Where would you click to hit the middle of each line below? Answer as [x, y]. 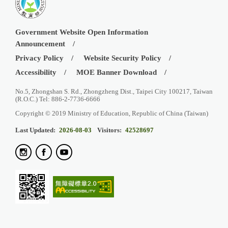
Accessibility [36, 72]
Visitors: [109, 130]
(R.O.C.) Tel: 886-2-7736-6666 [58, 99]
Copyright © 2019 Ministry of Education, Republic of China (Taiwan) [112, 113]
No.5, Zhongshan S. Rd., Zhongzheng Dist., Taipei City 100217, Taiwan [114, 91]
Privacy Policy [39, 58]
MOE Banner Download [117, 72]
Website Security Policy [122, 58]
